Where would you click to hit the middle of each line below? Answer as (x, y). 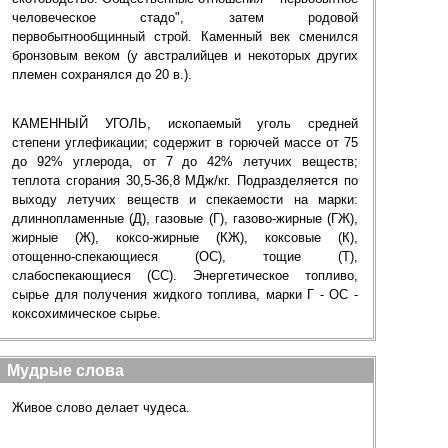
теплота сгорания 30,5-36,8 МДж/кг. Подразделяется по (185, 180)
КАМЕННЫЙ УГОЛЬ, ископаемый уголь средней (185, 123)
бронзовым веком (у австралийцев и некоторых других (185, 55)
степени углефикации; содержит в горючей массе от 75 (185, 142)
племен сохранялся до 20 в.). (102, 74)
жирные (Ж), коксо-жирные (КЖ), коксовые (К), (185, 237)
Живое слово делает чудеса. (101, 407)
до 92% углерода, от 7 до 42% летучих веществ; (185, 161)
